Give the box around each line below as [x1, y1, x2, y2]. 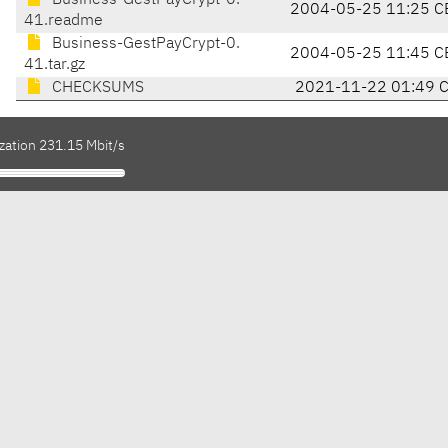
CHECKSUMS [48, 80, 144, 97]
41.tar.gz [24, 57, 85, 74]
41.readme [24, 13, 103, 30]
